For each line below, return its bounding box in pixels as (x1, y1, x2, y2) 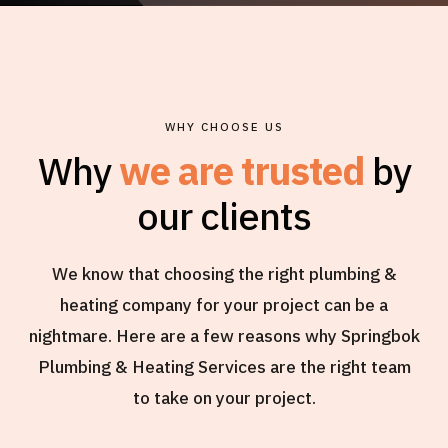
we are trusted (118, 146, 364, 196)
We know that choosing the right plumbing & (51, 262, 397, 286)
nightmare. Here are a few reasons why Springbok (28, 324, 420, 348)
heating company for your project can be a (60, 293, 388, 317)
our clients (137, 191, 311, 241)
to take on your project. (132, 386, 316, 410)
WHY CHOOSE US (164, 118, 284, 134)
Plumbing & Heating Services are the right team (37, 355, 411, 379)
